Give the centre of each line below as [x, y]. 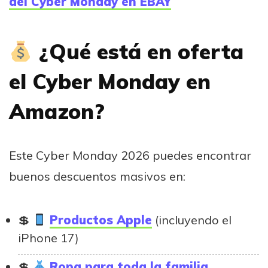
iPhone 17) [48, 238]
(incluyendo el [191, 220]
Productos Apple [100, 220]
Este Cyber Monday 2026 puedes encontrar [130, 156]
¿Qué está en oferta [138, 52]
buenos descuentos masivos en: [97, 176]
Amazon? [57, 112]
